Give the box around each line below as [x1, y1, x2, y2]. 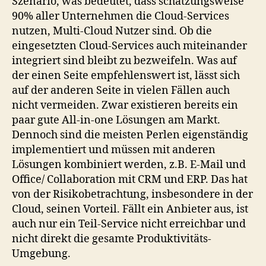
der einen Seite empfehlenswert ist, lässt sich [12, 69, 240, 83]
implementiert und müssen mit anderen [12, 143, 216, 157]
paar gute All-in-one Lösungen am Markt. [12, 113, 220, 127]
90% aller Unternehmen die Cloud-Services [12, 9, 229, 23]
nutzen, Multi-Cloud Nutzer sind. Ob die [12, 24, 212, 38]
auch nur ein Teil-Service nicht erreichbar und [12, 217, 246, 231]
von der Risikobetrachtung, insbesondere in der [12, 188, 253, 201]
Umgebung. [12, 247, 71, 261]
